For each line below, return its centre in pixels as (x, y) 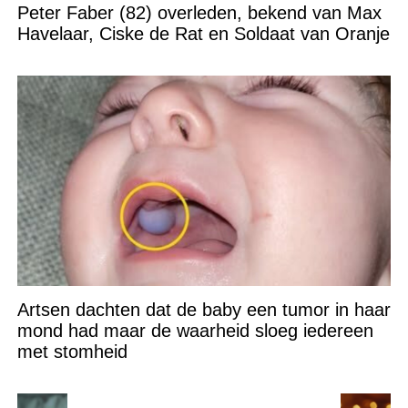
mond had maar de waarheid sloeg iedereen (195, 331)
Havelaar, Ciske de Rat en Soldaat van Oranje (203, 34)
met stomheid (72, 352)
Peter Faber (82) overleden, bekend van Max (199, 13)
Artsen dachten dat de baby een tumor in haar (204, 310)
